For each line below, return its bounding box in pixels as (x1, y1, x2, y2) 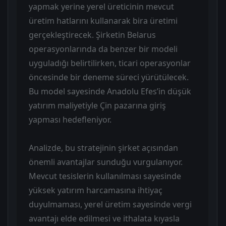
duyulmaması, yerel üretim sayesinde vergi (29, 198, 192, 210)
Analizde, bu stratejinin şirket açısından (29, 142, 178, 153)
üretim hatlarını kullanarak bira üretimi (29, 15, 178, 26)
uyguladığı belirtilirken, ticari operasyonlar (29, 57, 191, 69)
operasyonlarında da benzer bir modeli (29, 43, 178, 54)
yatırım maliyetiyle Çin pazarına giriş (29, 99, 166, 111)
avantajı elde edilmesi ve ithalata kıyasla (29, 212, 180, 224)
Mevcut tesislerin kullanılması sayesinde (29, 170, 181, 182)
